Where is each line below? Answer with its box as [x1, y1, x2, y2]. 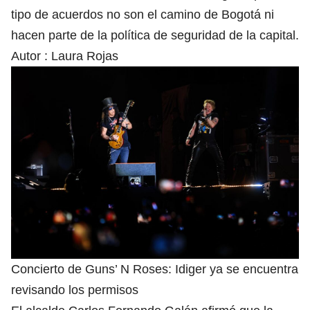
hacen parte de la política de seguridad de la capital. [11, 28, 299, 43]
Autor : [11, 49, 51, 64]
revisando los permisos [11, 282, 138, 297]
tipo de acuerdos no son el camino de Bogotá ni [11, 8, 274, 22]
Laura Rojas [51, 49, 118, 64]
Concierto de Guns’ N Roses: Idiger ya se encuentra [11, 262, 298, 276]
